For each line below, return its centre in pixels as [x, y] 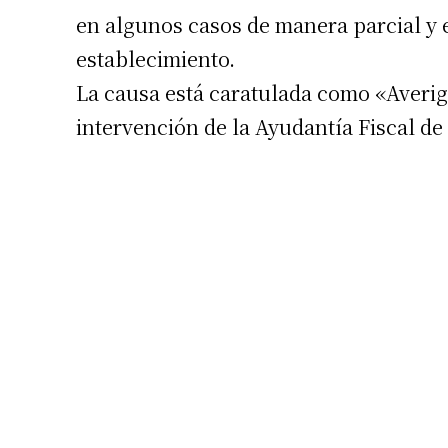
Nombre [406, 317]
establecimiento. [155, 58]
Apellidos [409, 384]
